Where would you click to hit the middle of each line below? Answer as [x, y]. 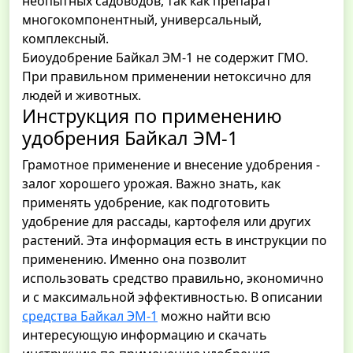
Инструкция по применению [152, 116]
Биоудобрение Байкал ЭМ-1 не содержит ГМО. [165, 58]
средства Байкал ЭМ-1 [90, 316]
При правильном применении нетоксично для [167, 77]
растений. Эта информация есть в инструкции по [175, 241]
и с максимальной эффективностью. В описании [172, 297]
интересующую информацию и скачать [145, 335]
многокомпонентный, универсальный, [142, 20]
